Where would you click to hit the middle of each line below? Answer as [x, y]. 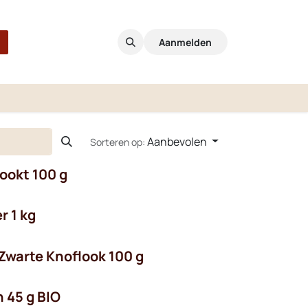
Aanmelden [186, 42]
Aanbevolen [177, 141]
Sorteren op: [118, 142]
